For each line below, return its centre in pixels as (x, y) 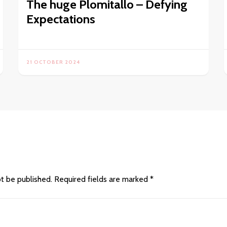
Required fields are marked (102, 179)
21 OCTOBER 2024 (53, 62)
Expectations (61, 19)
